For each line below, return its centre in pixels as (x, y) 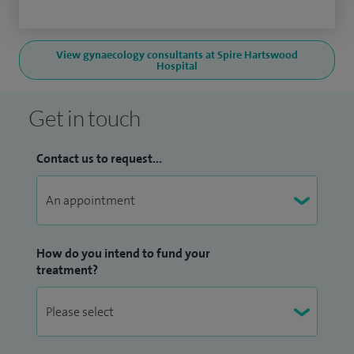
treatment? (67, 270)
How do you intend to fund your (123, 254)
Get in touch (85, 118)
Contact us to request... (99, 159)
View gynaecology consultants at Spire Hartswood (177, 55)
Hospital (177, 66)
